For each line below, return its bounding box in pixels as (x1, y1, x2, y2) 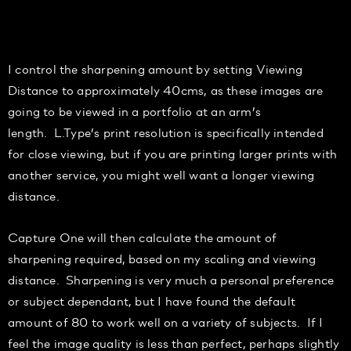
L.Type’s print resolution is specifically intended (53, 122, 324, 141)
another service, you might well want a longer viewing (8, 165, 315, 183)
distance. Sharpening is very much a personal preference (8, 270, 335, 288)
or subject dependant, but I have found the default (8, 291, 296, 309)
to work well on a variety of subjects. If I (91, 312, 324, 331)
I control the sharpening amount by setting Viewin (8, 59, 295, 78)
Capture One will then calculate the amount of (8, 227, 277, 246)
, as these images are (204, 80, 324, 99)
